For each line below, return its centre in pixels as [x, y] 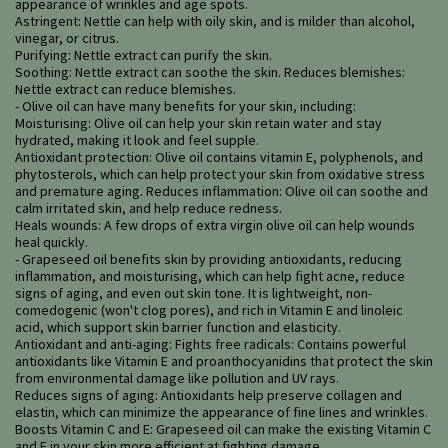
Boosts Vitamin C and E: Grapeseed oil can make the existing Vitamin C [223, 429]
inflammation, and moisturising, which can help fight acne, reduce [210, 276]
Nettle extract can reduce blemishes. [125, 89]
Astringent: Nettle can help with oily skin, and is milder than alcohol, [215, 21]
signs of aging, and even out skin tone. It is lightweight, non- [193, 293]
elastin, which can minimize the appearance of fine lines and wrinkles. [221, 412]
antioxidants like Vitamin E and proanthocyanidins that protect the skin [224, 361]
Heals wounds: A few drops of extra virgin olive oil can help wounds [215, 225]
